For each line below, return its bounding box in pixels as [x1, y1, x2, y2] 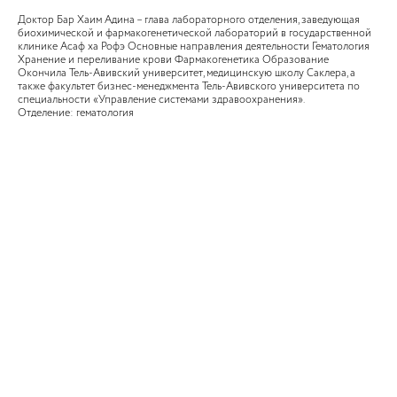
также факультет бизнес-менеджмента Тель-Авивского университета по [18, 79, 360, 94]
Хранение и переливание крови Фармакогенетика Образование [18, 52, 329, 67]
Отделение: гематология [18, 105, 134, 121]
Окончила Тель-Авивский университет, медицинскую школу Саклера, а [18, 66, 355, 81]
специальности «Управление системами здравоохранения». [18, 92, 305, 107]
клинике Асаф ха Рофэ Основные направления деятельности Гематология [18, 39, 370, 54]
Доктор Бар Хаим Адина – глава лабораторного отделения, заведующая [18, 12, 360, 27]
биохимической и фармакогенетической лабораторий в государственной [18, 26, 371, 41]
